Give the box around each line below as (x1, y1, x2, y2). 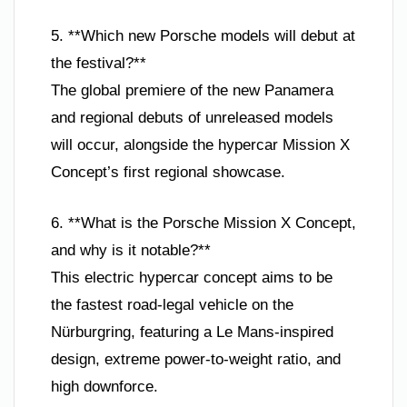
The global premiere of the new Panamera (51, 82, 333, 99)
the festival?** (51, 55, 146, 72)
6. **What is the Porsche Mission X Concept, (51, 213, 356, 232)
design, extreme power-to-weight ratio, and (51, 350, 341, 368)
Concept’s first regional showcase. (51, 164, 285, 181)
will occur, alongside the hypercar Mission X (51, 136, 350, 154)
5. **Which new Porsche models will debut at (51, 27, 355, 45)
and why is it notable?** (51, 241, 211, 259)
